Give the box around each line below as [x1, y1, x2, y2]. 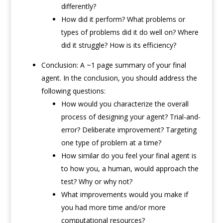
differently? [61, 1, 96, 11]
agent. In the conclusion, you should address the [41, 73, 197, 83]
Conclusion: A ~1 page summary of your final [41, 60, 186, 70]
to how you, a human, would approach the [61, 164, 199, 174]
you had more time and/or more [61, 203, 166, 213]
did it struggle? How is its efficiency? [61, 40, 176, 50]
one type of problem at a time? [61, 138, 161, 148]
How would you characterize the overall [61, 99, 189, 109]
